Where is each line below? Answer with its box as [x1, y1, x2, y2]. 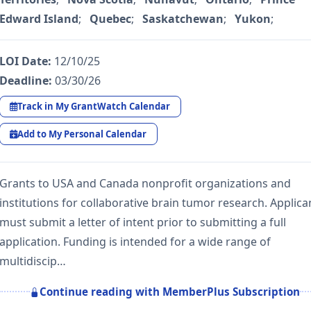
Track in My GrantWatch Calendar [17, 100, 171, 113]
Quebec [90, 11, 131, 27]
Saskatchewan [142, 11, 224, 27]
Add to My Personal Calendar [17, 127, 147, 140]
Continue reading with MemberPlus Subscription [40, 285, 300, 299]
